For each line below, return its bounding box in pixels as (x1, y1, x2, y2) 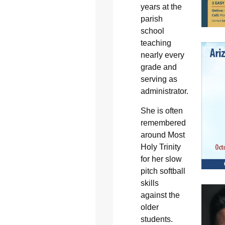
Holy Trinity (140, 142, 181, 151)
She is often (140, 106, 183, 115)
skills (140, 178, 159, 187)
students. (140, 214, 173, 223)
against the (140, 190, 180, 199)
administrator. (140, 87, 188, 96)
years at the (140, 3, 182, 12)
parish (140, 15, 163, 24)
